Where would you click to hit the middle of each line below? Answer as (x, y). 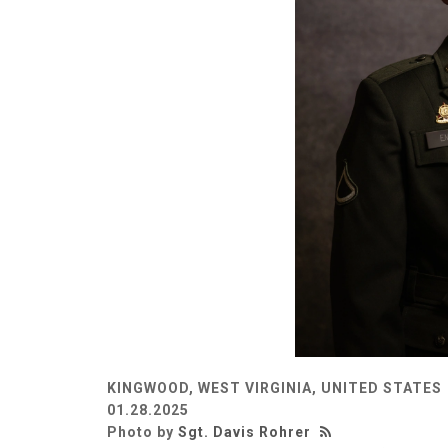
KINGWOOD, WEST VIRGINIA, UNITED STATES (274, 387)
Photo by (142, 431)
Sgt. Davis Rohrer (244, 431)
